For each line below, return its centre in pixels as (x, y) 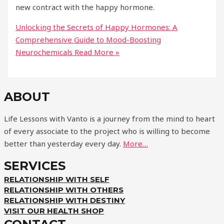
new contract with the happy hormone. (85, 7)
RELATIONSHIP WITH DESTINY (64, 200)
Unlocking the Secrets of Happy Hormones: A (97, 27)
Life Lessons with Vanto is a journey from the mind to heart (109, 119)
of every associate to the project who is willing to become (107, 131)
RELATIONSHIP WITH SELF (57, 179)
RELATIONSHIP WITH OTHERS (64, 190)
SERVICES (35, 166)
